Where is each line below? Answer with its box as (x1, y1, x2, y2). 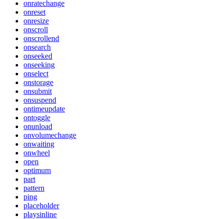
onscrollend (23, 34, 59, 43)
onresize (23, 16, 49, 25)
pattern (23, 183, 44, 192)
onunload (23, 122, 52, 131)
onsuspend (23, 95, 56, 104)
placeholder (23, 201, 59, 210)
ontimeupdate (23, 104, 65, 113)
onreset (23, 7, 45, 16)
